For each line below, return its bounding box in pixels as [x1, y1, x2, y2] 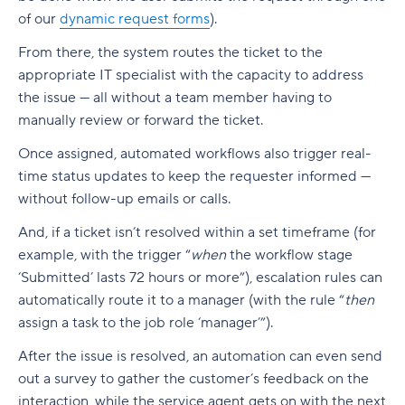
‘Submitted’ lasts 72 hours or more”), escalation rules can [18, 268, 382, 287]
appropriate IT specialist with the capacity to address [18, 66, 363, 84]
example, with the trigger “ [18, 246, 191, 264]
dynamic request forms [60, 10, 210, 28]
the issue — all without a [18, 89, 175, 107]
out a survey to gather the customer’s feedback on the [18, 370, 369, 388]
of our [18, 10, 60, 28]
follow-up [71, 190, 134, 208]
